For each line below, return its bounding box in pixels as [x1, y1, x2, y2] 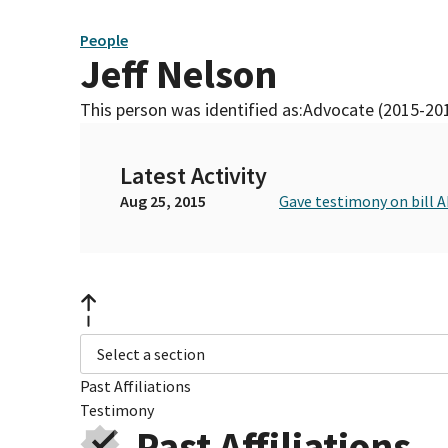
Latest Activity [120, 160, 267, 192]
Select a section [97, 344, 205, 365]
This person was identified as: [80, 98, 303, 122]
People [80, 29, 128, 50]
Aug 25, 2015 [120, 191, 206, 212]
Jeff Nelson [80, 49, 277, 100]
